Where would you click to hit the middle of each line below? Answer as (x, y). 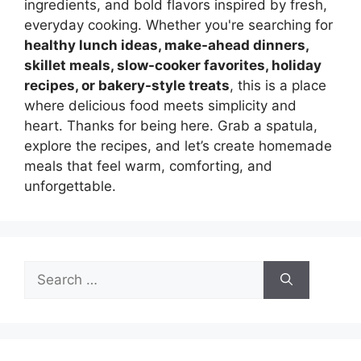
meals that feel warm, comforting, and (148, 166)
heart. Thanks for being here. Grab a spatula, (171, 126)
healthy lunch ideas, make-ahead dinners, (166, 45)
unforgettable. (70, 186)
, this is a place (278, 85)
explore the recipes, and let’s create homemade (178, 146)
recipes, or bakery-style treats (127, 85)
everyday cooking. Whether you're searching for (178, 25)
